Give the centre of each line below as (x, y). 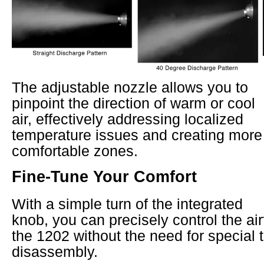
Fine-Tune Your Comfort (104, 177)
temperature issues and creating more (137, 135)
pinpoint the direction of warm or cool (133, 103)
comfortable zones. (75, 151)
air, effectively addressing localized (128, 119)
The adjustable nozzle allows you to (130, 88)
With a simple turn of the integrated (127, 204)
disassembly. (55, 252)
